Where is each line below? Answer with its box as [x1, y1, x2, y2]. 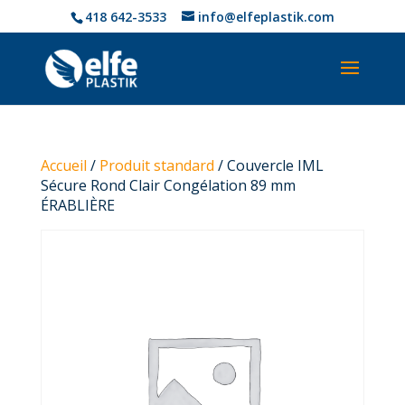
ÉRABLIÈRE [40, 195, 115, 215]
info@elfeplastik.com [197, 7, 334, 25]
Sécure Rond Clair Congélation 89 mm [40, 175, 296, 195]
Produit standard [99, 155, 214, 175]
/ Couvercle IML [213, 155, 324, 175]
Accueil [40, 155, 87, 175]
